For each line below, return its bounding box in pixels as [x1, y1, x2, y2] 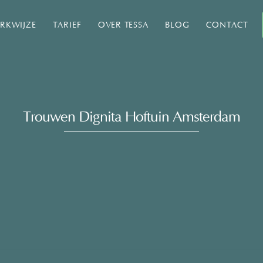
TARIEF [52, 21, 82, 30]
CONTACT [205, 21, 248, 30]
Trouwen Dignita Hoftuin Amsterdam [23, 109, 240, 126]
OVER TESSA [97, 21, 149, 30]
